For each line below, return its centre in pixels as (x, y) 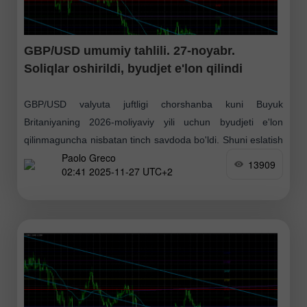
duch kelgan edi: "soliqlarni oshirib (98, 176)
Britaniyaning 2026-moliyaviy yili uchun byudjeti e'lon (153, 122)
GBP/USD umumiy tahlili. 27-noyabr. (130, 51)
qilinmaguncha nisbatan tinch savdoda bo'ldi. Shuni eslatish (153, 140)
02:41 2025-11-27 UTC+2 (117, 171)
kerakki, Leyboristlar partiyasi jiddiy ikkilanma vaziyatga (153, 158)
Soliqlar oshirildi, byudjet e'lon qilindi (133, 69)
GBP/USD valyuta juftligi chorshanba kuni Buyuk (153, 105)
